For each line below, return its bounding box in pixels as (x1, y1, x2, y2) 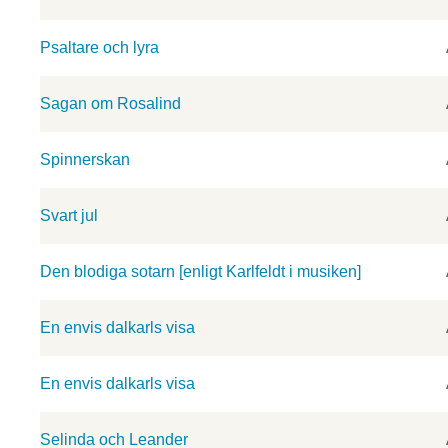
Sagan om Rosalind (40, 95, 181, 112)
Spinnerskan (40, 151, 130, 168)
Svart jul (40, 207, 98, 224)
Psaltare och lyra (40, 39, 159, 56)
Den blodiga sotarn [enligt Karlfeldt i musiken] (40, 263, 361, 280)
